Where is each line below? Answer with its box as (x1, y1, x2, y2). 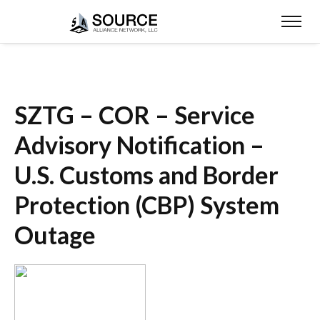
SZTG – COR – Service (14, 100, 255, 130)
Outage (14, 220, 96, 250)
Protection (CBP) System (14, 190, 279, 220)
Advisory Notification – (14, 130, 264, 160)
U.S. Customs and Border (14, 160, 279, 190)
